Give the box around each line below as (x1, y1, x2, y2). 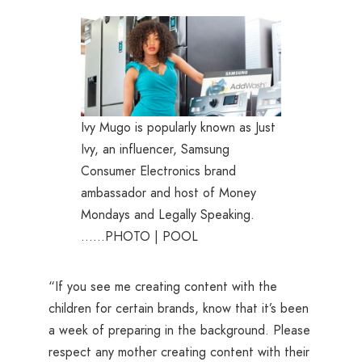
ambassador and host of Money (81, 183, 256, 202)
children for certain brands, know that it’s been (48, 299, 309, 318)
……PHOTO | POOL (81, 226, 198, 246)
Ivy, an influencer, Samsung (81, 139, 229, 158)
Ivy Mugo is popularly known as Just (81, 117, 276, 137)
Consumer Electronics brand (81, 161, 236, 180)
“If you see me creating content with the (48, 277, 277, 297)
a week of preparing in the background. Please (48, 321, 310, 340)
